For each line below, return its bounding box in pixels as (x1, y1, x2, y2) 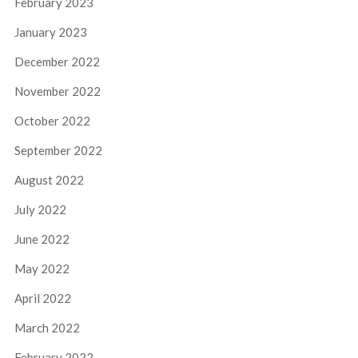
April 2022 (14, 291, 71, 305)
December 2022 (14, 54, 100, 69)
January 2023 (14, 25, 87, 39)
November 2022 (14, 84, 101, 98)
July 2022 (14, 202, 66, 217)
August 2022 (14, 173, 84, 187)
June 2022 (14, 232, 70, 246)
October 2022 (14, 113, 90, 128)
